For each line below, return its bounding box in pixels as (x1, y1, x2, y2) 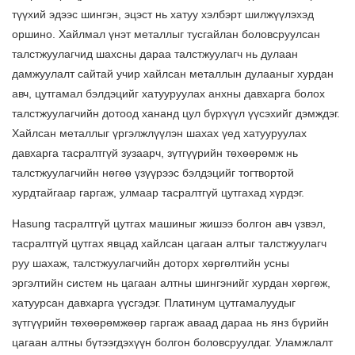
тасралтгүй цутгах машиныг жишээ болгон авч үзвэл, (51, 217, 326, 231)
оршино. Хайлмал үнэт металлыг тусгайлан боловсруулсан (12, 28, 320, 41)
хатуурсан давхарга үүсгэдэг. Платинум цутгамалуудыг (12, 296, 296, 310)
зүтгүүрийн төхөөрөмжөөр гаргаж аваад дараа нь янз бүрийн (12, 316, 329, 330)
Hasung (12, 217, 51, 231)
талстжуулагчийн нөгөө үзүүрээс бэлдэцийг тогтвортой (12, 166, 294, 180)
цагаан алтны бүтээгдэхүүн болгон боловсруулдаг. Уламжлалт (12, 336, 333, 349)
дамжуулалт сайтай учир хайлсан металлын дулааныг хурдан (12, 67, 334, 81)
